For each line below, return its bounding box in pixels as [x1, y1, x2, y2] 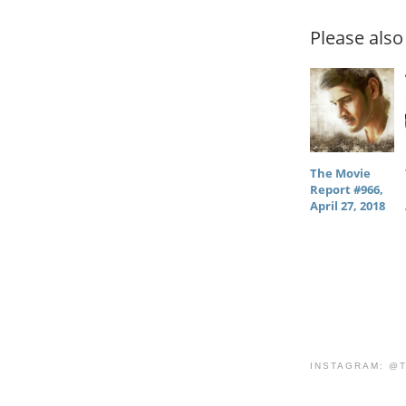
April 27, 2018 [310, 198, 385, 215]
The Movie [310, 165, 371, 182]
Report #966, [310, 181, 383, 198]
